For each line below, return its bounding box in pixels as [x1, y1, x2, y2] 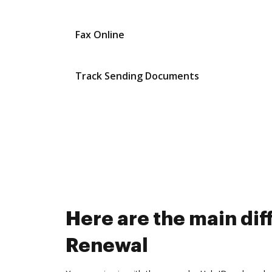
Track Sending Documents [75, 69, 199, 83]
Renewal [66, 236, 148, 256]
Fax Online [75, 28, 124, 41]
